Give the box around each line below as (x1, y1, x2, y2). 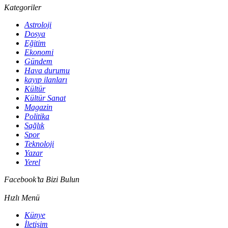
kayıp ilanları (24, 75, 67, 84)
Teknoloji (24, 139, 54, 149)
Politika (24, 112, 49, 121)
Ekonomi (24, 48, 53, 57)
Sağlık (24, 121, 44, 130)
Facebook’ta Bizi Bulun (4, 175, 79, 184)
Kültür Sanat (24, 94, 66, 103)
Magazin (24, 103, 52, 112)
